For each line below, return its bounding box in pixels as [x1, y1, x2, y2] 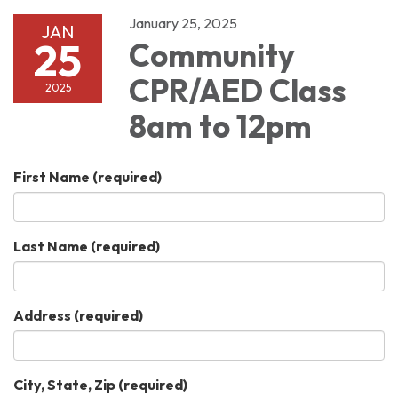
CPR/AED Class [129, 70, 346, 110]
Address [13, 306, 71, 324]
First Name [13, 167, 90, 186]
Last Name [13, 236, 88, 255]
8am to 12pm [129, 106, 312, 146]
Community [129, 35, 295, 75]
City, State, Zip [13, 375, 115, 394]
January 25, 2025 [129, 13, 237, 32]
